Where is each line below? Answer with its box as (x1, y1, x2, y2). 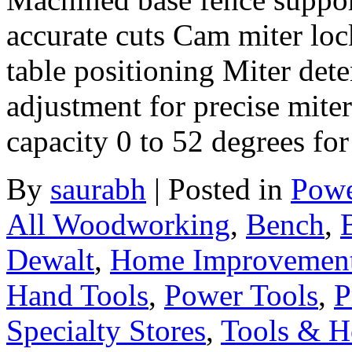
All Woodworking (6, 207, 230, 241)
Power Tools (164, 277, 318, 312)
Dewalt (6, 242, 94, 277)
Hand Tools (6, 277, 148, 312)
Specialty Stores (6, 313, 206, 347)
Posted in (168, 171, 291, 206)
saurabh (50, 171, 146, 206)
